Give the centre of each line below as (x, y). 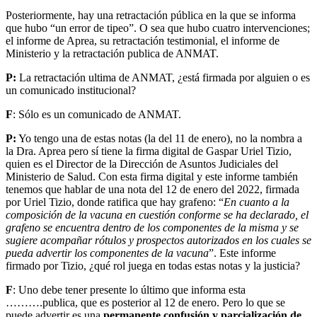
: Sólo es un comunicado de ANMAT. (97, 114)
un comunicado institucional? (71, 90)
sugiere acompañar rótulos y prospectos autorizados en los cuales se (158, 240)
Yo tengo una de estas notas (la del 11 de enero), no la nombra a (159, 138)
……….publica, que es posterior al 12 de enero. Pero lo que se (145, 302)
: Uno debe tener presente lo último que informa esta (129, 289)
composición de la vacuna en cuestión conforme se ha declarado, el (157, 214)
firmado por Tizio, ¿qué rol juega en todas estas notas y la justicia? (153, 265)
